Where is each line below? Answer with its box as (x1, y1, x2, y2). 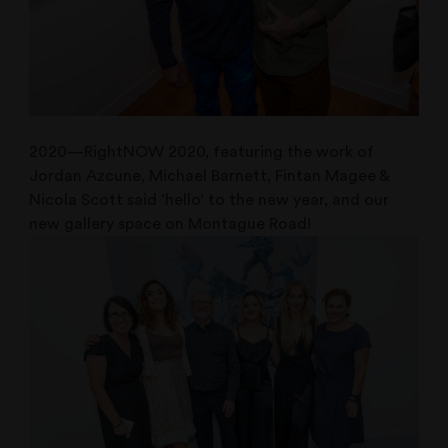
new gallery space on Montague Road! (29, 216, 312, 233)
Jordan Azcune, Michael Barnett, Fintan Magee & (29, 168, 390, 185)
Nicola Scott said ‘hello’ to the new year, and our (29, 192, 390, 209)
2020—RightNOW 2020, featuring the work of (29, 144, 375, 161)
